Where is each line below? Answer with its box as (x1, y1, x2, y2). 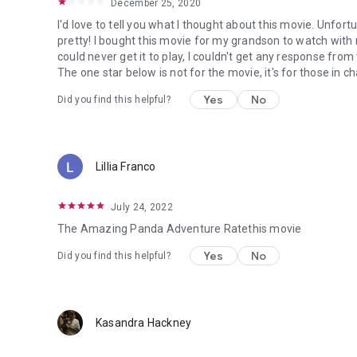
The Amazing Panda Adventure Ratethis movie (57, 222, 302, 235)
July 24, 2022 (111, 202, 173, 213)
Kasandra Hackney (96, 316, 192, 329)
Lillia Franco (96, 160, 156, 173)
